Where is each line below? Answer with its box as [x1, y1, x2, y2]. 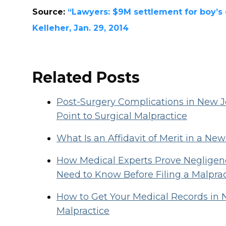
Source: [32, 7, 68, 17]
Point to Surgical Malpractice [56, 110, 187, 122]
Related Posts [32, 68, 140, 87]
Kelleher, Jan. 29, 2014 [32, 23, 129, 33]
